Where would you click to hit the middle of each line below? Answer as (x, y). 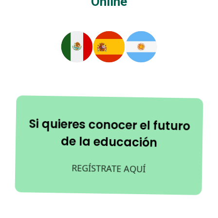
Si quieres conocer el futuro (109, 125)
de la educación (109, 142)
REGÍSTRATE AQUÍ (109, 168)
